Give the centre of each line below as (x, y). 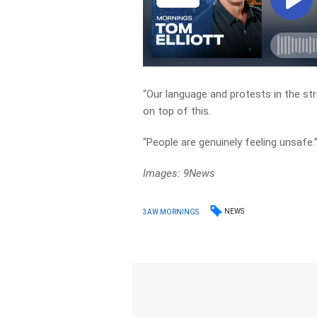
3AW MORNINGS (171, 212)
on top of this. (177, 111)
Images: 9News (181, 173)
